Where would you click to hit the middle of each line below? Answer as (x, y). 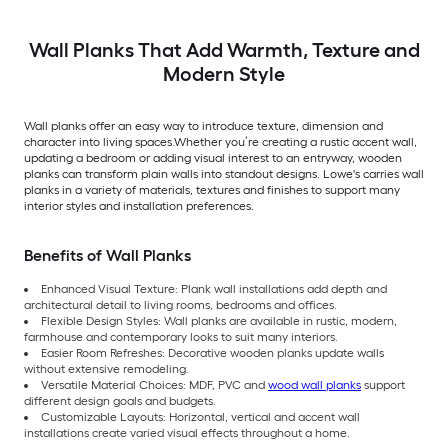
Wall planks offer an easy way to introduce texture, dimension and (203, 125)
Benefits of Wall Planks (107, 255)
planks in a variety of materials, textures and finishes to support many (212, 189)
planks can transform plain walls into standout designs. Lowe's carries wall (224, 173)
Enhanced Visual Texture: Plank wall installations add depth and (214, 288)
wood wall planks (314, 384)
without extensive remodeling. (106, 368)
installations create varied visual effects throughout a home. (187, 432)
